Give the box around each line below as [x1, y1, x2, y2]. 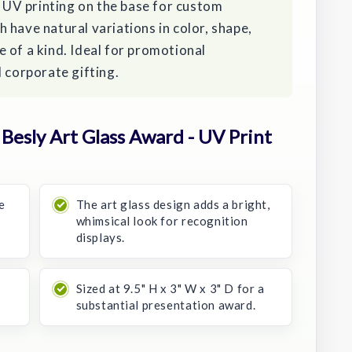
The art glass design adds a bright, [75, 196, 270, 211]
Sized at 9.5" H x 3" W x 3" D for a [75, 280, 265, 295]
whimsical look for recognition [75, 213, 248, 228]
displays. [75, 229, 125, 244]
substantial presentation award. [75, 297, 256, 312]
